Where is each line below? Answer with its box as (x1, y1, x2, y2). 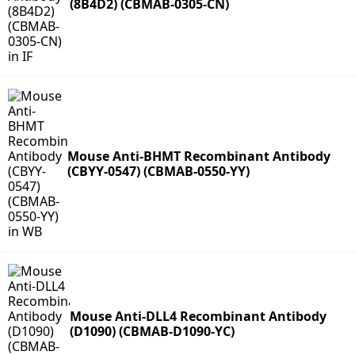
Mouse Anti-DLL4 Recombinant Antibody (70, 307, 327, 326)
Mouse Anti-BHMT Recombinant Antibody (67, 147, 330, 166)
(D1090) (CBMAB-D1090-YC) (70, 323, 235, 341)
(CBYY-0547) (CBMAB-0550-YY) (67, 162, 250, 181)
